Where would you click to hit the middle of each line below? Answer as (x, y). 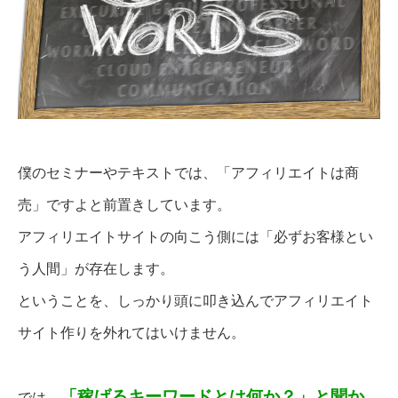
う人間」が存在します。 (96, 269)
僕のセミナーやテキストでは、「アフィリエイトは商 (188, 173)
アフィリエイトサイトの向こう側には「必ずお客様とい (195, 237)
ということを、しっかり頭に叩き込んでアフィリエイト (195, 301)
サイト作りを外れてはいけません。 (131, 333)
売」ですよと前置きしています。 (124, 205)
